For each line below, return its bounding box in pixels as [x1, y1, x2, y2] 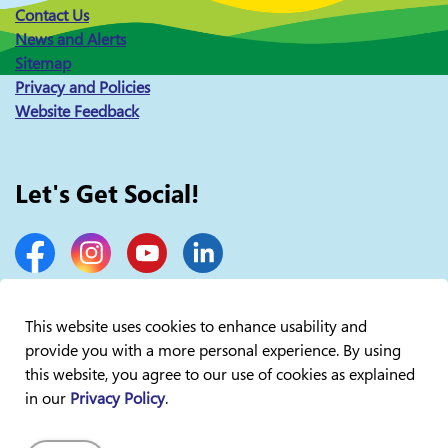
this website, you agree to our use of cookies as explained [25, 363, 415, 385]
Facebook [14, 261, 80, 284]
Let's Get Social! [15, 176, 199, 211]
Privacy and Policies [15, 76, 150, 99]
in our [25, 387, 70, 409]
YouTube [126, 261, 187, 284]
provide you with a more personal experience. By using [25, 339, 401, 361]
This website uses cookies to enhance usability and [25, 315, 367, 337]
